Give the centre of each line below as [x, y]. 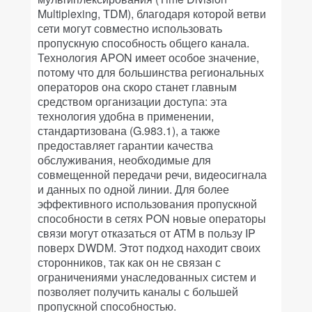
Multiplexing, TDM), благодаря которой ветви [152, 14]
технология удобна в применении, [126, 116]
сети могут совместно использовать [130, 28]
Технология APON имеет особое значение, [148, 57]
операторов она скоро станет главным [137, 87]
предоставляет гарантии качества [125, 145]
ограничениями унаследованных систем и [147, 277]
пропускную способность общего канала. [143, 43]
